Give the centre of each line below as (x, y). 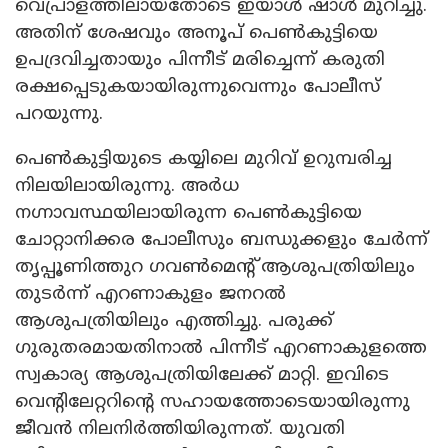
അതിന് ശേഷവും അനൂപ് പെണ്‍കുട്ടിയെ (196, 33)
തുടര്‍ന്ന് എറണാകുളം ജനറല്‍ (150, 294)
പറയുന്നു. (59, 114)
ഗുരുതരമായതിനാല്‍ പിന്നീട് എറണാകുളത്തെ (221, 348)
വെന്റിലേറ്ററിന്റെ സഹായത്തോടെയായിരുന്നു (212, 402)
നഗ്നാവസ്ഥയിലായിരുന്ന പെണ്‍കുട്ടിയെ (188, 213)
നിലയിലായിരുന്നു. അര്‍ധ (127, 186)
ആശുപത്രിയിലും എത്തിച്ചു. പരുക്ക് (174, 321)
